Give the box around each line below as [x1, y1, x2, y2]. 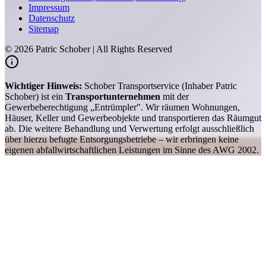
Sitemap [28, 23, 59, 34]
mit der [160, 91, 189, 102]
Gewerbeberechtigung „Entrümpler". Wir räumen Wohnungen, [5, 102, 240, 112]
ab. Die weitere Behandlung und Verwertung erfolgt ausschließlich [5, 123, 254, 134]
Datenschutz [28, 12, 75, 23]
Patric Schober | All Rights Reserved [33, 43, 172, 54]
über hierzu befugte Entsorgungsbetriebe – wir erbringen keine [5, 134, 239, 144]
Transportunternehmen [65, 91, 160, 102]
